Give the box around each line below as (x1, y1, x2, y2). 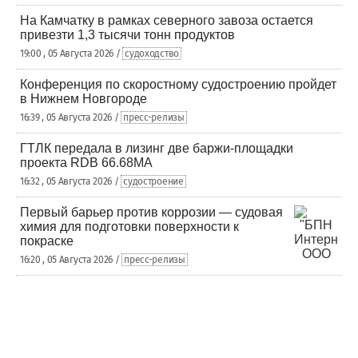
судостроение (123, 176, 184, 187)
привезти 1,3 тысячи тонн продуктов (20, 28, 235, 42)
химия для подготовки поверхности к (20, 220, 239, 233)
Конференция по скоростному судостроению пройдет (20, 78, 336, 91)
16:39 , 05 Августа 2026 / (20, 112, 121, 123)
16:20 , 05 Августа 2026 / (20, 254, 122, 265)
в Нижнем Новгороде (20, 92, 147, 105)
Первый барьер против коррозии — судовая (20, 205, 283, 219)
